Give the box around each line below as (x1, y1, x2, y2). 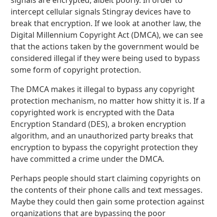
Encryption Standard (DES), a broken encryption (11, 119, 186, 129)
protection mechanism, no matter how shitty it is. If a (11, 95, 205, 106)
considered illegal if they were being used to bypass (11, 53, 201, 63)
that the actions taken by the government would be (11, 41, 200, 52)
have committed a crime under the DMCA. (11, 154, 165, 164)
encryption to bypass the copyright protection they (11, 142, 198, 153)
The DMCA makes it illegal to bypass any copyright (11, 84, 195, 94)
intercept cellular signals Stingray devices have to (11, 6, 191, 17)
